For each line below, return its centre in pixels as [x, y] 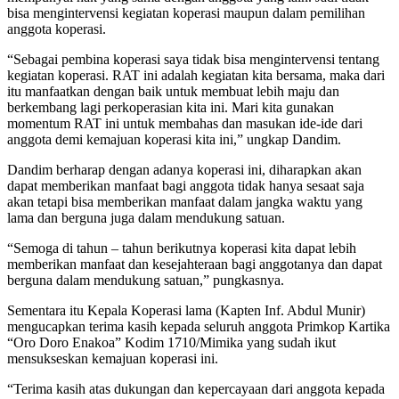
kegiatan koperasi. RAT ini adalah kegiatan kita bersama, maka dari [196, 75]
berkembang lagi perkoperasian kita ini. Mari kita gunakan [171, 107]
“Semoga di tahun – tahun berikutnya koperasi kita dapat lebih [182, 248]
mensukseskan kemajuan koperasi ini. [113, 358]
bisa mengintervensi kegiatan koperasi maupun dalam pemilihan [186, 12]
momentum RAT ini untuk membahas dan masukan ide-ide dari [185, 123]
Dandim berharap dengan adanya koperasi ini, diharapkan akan [184, 169]
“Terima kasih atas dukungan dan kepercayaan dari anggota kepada [196, 388]
